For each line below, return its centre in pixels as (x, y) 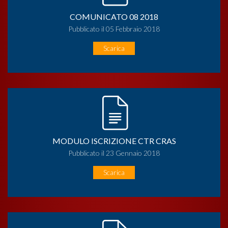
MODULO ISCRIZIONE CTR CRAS (114, 140)
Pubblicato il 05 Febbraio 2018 (114, 28)
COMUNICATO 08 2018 (114, 16)
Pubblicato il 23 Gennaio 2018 (114, 153)
